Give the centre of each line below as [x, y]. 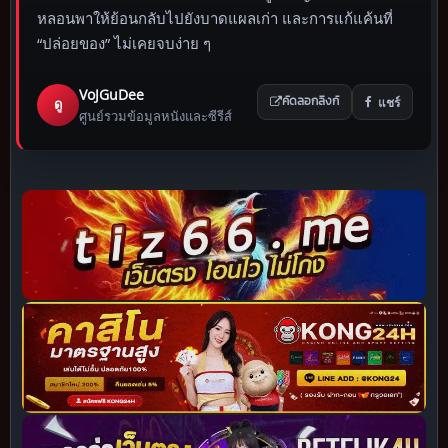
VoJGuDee [111, 94]
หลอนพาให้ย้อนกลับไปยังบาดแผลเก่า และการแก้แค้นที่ [215, 17]
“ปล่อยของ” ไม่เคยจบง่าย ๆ [124, 42]
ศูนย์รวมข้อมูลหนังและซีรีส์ [155, 115]
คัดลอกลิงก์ [310, 101]
